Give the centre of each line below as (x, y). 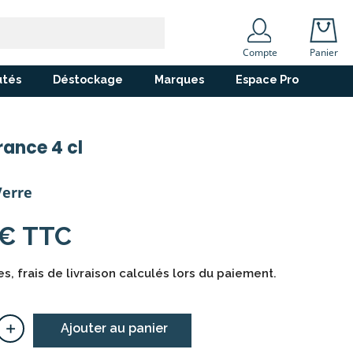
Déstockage (87, 79)
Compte (260, 52)
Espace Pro (267, 79)
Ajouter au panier (114, 328)
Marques (179, 79)
